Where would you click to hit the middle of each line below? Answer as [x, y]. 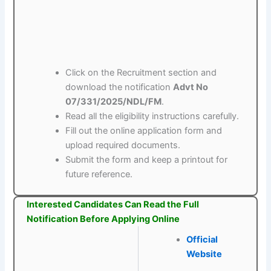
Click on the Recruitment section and [141, 73]
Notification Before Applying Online [103, 219]
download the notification [119, 87]
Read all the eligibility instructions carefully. [152, 116]
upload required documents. [123, 145]
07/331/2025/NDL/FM [114, 102]
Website [204, 254]
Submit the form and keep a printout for [147, 160]
